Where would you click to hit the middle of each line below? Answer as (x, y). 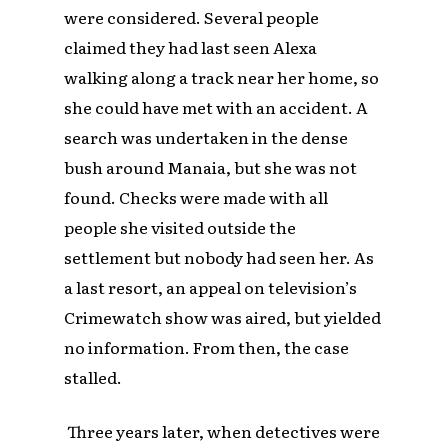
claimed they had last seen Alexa (191, 47)
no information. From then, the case (207, 347)
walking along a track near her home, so (222, 77)
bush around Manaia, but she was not (211, 167)
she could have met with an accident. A (216, 107)
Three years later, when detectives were (222, 431)
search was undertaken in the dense (206, 137)
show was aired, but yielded (272, 317)
